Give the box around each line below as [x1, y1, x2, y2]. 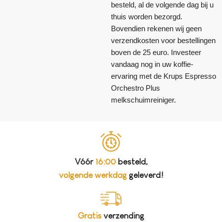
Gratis [78, 211, 102, 221]
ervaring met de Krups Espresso [111, 71, 216, 80]
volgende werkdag [58, 170, 127, 180]
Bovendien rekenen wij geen [111, 24, 202, 33]
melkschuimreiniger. [111, 95, 176, 104]
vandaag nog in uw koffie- [111, 59, 193, 68]
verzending [102, 211, 144, 221]
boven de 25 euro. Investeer [111, 48, 201, 56]
